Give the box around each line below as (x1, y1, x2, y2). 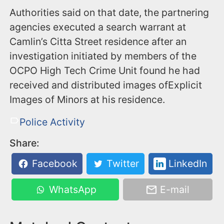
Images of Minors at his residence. (9, 93, 165, 105)
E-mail (157, 183, 190, 196)
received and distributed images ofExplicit (9, 78, 202, 91)
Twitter (104, 157, 139, 170)
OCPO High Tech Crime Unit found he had (9, 64, 200, 76)
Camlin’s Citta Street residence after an (9, 35, 187, 47)
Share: (9, 136, 40, 149)
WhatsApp (46, 183, 96, 196)
